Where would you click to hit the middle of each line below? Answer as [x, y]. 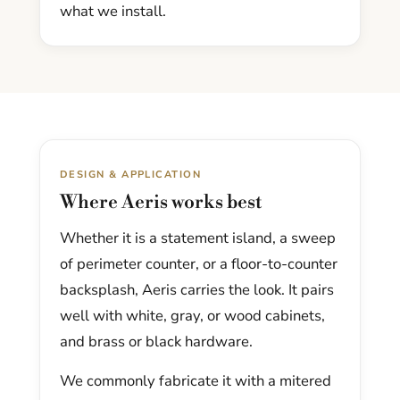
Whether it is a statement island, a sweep [198, 238]
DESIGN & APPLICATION [131, 175]
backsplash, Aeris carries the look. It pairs [197, 290]
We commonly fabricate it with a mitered [196, 381]
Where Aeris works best [161, 203]
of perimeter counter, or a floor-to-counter [199, 264]
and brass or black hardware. [156, 342]
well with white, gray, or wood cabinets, [192, 316]
